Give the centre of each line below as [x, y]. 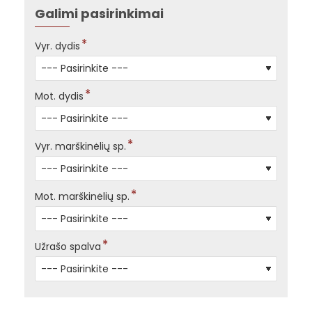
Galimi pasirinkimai [99, 13]
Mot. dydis [59, 96]
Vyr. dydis [57, 46]
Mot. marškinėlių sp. [82, 196]
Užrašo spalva [68, 246]
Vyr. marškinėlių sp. [80, 146]
